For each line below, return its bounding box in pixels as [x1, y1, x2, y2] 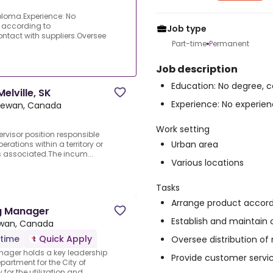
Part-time [172, 38, 207, 49]
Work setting [156, 123, 210, 135]
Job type [167, 23, 207, 35]
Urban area [171, 138, 218, 151]
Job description [156, 62, 238, 76]
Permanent [209, 38, 249, 49]
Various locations [171, 157, 244, 169]
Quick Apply [39, 233, 92, 246]
